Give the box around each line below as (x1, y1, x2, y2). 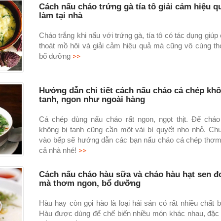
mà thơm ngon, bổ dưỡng (38, 178, 141, 188)
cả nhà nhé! (38, 146, 76, 154)
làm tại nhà (38, 10, 82, 20)
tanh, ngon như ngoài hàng (38, 94, 145, 104)
